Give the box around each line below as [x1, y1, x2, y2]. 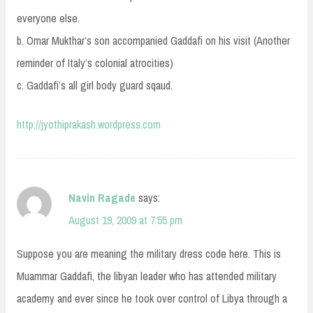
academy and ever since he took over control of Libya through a [17, 291, 287, 307]
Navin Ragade [68, 190, 136, 206]
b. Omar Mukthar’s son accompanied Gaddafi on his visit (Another [17, 33, 290, 49]
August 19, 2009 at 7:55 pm [68, 212, 182, 228]
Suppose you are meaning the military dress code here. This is [17, 246, 281, 262]
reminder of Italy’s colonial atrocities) [17, 55, 173, 71]
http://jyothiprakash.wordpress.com [17, 117, 161, 133]
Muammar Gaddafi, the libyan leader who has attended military [17, 268, 277, 284]
